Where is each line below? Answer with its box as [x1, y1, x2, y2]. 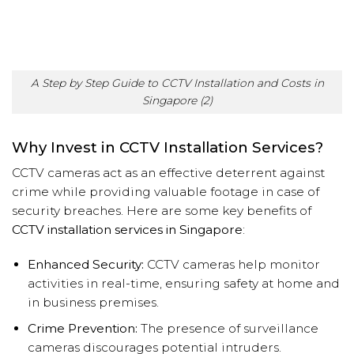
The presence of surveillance [137, 320, 318, 336]
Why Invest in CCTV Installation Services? [12, 137, 323, 156]
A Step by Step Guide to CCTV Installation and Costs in [30, 77, 324, 90]
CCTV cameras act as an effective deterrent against [12, 164, 325, 180]
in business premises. [27, 294, 159, 310]
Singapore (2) [141, 94, 213, 107]
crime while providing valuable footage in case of [12, 183, 319, 199]
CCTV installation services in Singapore [12, 221, 243, 237]
